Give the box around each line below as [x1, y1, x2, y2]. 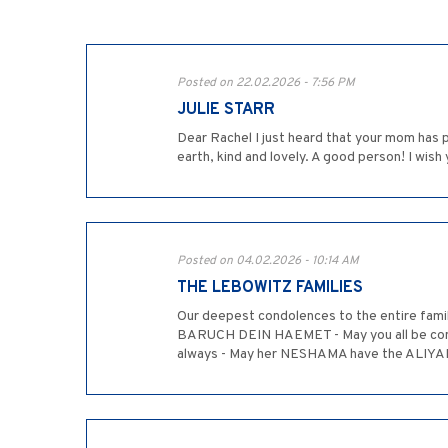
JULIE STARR [177, 100, 275, 121]
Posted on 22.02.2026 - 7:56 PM [177, 75, 355, 92]
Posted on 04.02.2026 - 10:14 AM [177, 253, 359, 270]
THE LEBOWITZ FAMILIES [177, 278, 363, 299]
